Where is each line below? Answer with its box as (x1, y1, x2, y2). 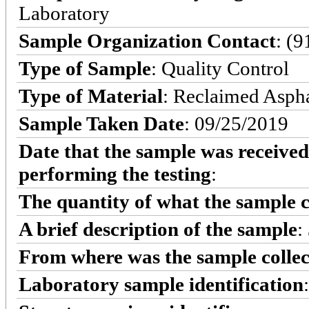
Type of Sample (19, 57, 151, 79)
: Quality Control (151, 57, 289, 79)
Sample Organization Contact (19, 29, 276, 52)
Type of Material (19, 84, 163, 107)
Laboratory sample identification (19, 272, 303, 295)
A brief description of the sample (19, 217, 297, 240)
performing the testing (19, 162, 211, 185)
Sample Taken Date (19, 112, 184, 134)
